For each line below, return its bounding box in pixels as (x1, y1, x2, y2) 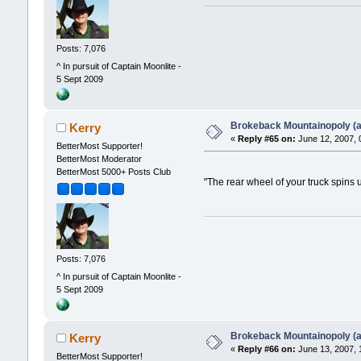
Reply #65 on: (237, 133, 296, 143)
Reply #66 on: (237, 343, 296, 354)
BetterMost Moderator (56, 153, 142, 164)
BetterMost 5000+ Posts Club (56, 166, 171, 176)
